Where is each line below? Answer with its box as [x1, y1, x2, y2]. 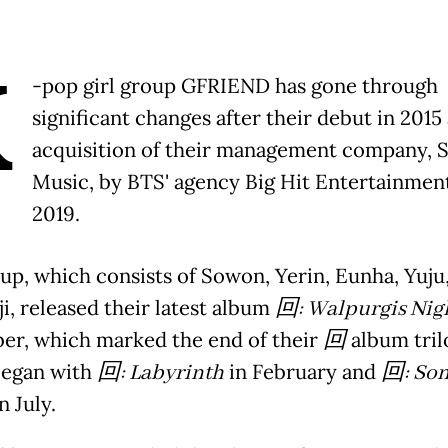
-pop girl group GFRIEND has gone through [31, 72, 438, 99]
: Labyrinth [119, 358, 224, 387]
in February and [223, 358, 381, 385]
